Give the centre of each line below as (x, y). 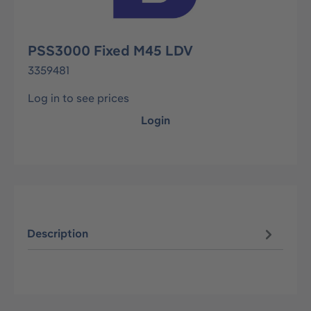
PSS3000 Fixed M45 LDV (110, 50)
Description (58, 234)
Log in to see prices (78, 98)
